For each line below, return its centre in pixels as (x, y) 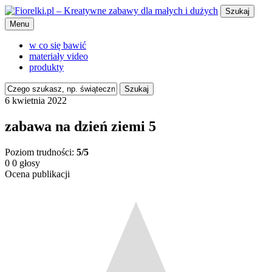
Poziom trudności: (41, 152)
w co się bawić (58, 45)
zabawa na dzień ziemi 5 (80, 126)
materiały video (59, 56)
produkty (46, 67)
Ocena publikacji (37, 174)
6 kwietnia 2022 (36, 100)
